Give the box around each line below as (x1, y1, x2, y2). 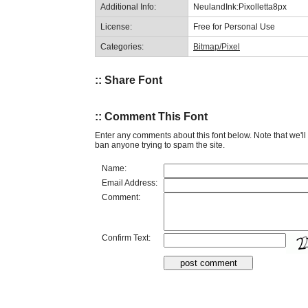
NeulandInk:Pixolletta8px (193, 1, 287, 12)
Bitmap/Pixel (193, 41, 240, 52)
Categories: (100, 41, 144, 52)
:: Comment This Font (95, 111, 208, 123)
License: (100, 21, 132, 32)
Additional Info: (100, 1, 156, 12)
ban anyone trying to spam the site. (95, 140, 225, 150)
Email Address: (102, 177, 157, 188)
